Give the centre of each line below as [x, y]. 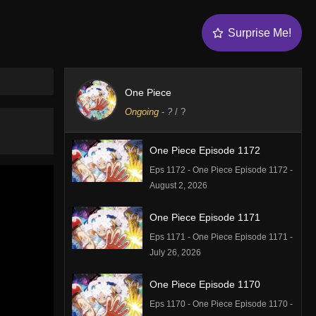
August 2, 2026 [178, 185]
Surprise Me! [260, 32]
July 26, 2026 [175, 252]
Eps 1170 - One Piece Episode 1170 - [221, 304]
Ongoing [141, 111]
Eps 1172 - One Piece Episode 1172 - [221, 170]
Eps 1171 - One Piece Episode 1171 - [221, 237]
